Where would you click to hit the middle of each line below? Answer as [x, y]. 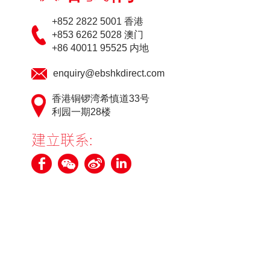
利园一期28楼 [81, 112]
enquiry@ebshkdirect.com [109, 73]
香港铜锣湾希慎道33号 [101, 99]
